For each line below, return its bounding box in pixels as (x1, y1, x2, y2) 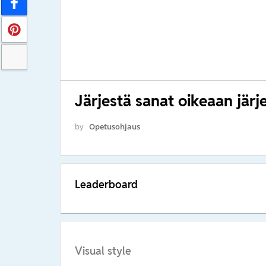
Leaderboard (74, 177, 138, 191)
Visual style (74, 244, 131, 258)
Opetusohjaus (88, 121, 140, 132)
